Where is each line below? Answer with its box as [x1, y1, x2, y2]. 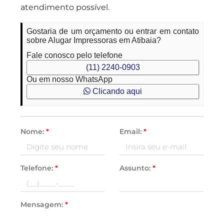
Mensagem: [20, 200, 65, 209]
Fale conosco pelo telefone [26, 51, 123, 59]
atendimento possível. [20, 2, 110, 12]
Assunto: [119, 163, 152, 172]
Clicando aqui [90, 87, 142, 95]
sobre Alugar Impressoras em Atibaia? [26, 36, 161, 44]
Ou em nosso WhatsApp [26, 75, 113, 83]
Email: [119, 127, 143, 136]
